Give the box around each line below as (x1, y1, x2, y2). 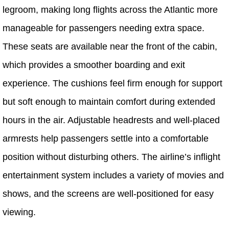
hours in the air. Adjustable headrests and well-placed (3, 114, 220, 125)
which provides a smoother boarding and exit (3, 59, 185, 70)
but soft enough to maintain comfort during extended (3, 96, 215, 107)
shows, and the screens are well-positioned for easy (3, 188, 214, 199)
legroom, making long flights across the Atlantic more (3, 4, 218, 15)
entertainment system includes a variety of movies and (3, 170, 224, 180)
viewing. (3, 207, 36, 217)
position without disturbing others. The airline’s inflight (3, 151, 220, 162)
